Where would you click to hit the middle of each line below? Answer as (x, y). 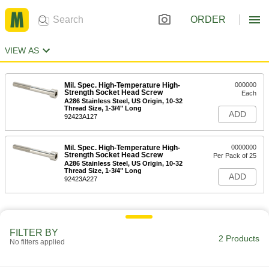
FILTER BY (34, 233)
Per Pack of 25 (235, 156)
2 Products (239, 238)
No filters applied (37, 242)
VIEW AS (22, 50)
